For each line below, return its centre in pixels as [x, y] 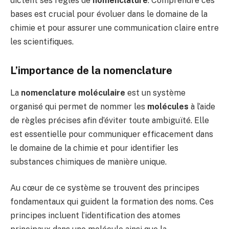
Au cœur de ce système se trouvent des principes [105, 188]
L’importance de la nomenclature [91, 70]
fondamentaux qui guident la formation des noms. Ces [112, 202]
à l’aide [202, 106]
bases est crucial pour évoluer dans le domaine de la [109, 14]
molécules [168, 106]
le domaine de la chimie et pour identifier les [94, 148]
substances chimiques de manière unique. [88, 162]
